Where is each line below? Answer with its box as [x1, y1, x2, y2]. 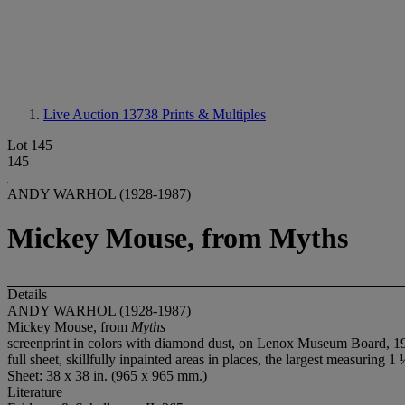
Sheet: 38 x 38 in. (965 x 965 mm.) [7, 367, 207, 383]
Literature [7, 383, 62, 400]
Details [7, 286, 47, 302]
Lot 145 [7, 137, 52, 153]
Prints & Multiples [162, 107, 266, 122]
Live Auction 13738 [43, 107, 162, 122]
